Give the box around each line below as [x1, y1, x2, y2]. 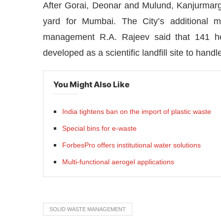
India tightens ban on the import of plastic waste [62, 107, 211, 115]
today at [64, 167, 102, 177]
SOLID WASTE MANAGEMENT [49, 206, 126, 212]
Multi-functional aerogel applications [62, 157, 174, 166]
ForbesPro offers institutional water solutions [62, 141, 201, 149]
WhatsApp [19, 167, 64, 177]
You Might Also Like [53, 79, 130, 89]
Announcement [156, 169, 209, 177]
